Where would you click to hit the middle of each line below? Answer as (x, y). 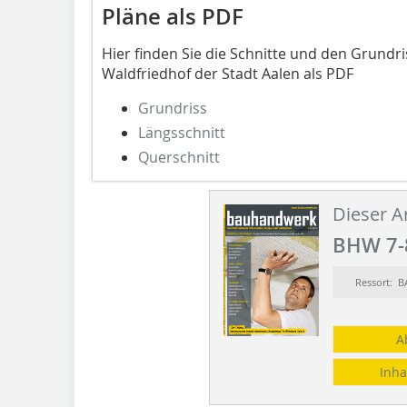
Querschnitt (179, 157)
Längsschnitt (182, 132)
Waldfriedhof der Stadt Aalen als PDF (228, 73)
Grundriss (173, 108)
